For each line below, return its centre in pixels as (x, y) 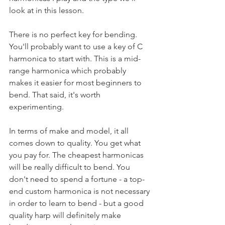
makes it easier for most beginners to (76, 83)
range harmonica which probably (69, 71)
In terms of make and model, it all (70, 131)
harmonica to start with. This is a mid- (75, 59)
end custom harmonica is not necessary (80, 191)
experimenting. (36, 107)
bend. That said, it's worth (56, 95)
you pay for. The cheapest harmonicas (77, 155)
